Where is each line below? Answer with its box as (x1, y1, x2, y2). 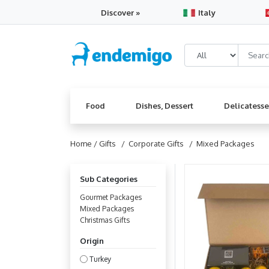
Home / (70, 139, 99, 148)
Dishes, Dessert (135, 101, 193, 110)
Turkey (89, 255, 111, 264)
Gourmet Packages (80, 193, 142, 202)
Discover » (101, 8, 142, 17)
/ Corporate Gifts (118, 139, 184, 148)
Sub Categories (80, 174, 138, 184)
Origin (80, 236, 104, 246)
